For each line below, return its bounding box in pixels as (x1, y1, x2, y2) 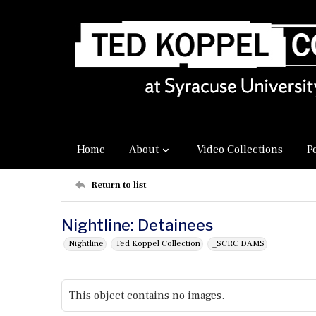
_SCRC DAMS (212, 238, 265, 249)
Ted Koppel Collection (116, 238, 200, 249)
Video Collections (197, 142, 283, 157)
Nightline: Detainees (61, 216, 213, 234)
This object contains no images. (69, 288, 224, 303)
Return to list (91, 178, 146, 190)
